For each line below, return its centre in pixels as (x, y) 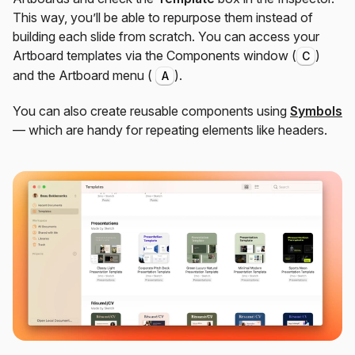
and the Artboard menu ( (82, 76)
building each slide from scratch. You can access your (166, 37)
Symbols (316, 111)
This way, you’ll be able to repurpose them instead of (163, 18)
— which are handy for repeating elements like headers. (170, 130)
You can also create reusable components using (151, 111)
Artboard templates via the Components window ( (155, 56)
